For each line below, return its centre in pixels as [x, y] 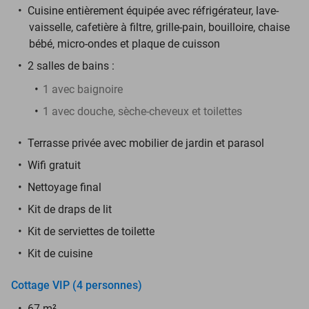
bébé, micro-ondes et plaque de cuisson [124, 43]
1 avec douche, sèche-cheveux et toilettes [142, 111]
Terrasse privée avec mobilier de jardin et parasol [146, 143]
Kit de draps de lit [70, 209]
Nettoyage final [64, 187]
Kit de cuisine [60, 253]
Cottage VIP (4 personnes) [77, 285]
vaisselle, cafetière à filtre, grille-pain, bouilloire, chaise [159, 27]
